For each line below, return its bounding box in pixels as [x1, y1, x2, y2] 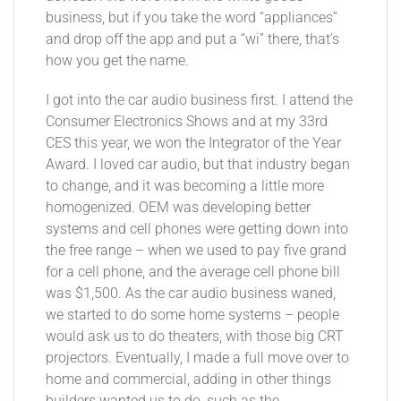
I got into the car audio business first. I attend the [46, 91, 353, 108]
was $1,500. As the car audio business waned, [46, 285, 336, 302]
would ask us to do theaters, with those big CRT [46, 328, 344, 345]
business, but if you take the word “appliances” [46, 9, 337, 26]
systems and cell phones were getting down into [46, 220, 348, 237]
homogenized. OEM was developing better [46, 199, 311, 216]
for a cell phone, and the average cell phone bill [46, 263, 340, 280]
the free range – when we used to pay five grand [46, 242, 346, 259]
